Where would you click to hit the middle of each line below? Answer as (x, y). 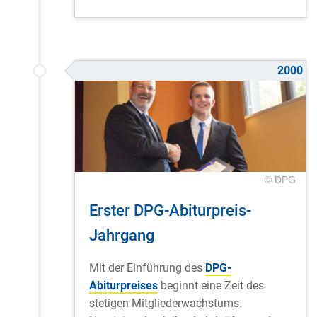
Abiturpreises (123, 286)
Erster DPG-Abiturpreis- (170, 211)
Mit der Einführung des (147, 268)
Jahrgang (122, 235)
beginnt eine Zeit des (211, 286)
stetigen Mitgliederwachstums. (166, 304)
